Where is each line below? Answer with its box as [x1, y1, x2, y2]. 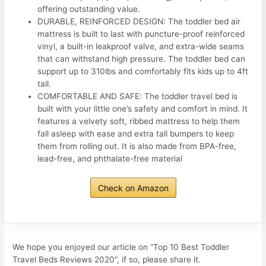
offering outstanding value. [37, 4, 141, 14]
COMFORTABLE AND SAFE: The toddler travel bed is [37, 91, 238, 102]
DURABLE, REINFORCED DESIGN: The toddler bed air [37, 17, 241, 27]
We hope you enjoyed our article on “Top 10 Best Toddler [12, 242, 230, 252]
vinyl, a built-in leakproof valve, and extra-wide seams [37, 42, 245, 52]
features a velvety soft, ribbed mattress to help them [37, 116, 240, 126]
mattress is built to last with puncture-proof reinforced [37, 29, 245, 39]
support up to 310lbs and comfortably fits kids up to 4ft [37, 66, 249, 77]
